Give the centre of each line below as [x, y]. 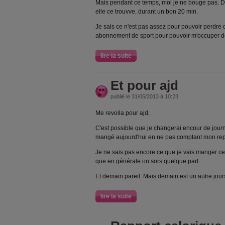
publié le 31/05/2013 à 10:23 [144, 96]
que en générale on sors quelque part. [148, 161]
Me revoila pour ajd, [123, 113]
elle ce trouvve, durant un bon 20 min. [147, 12]
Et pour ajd [144, 85]
